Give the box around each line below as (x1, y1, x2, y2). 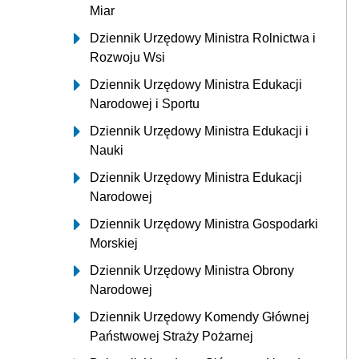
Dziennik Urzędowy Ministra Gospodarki (90, 216, 318, 231)
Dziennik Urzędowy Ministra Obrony (90, 263, 294, 277)
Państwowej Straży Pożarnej (90, 329, 253, 343)
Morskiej (90, 236, 138, 250)
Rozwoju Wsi (90, 50, 165, 64)
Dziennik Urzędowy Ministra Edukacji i (90, 123, 309, 138)
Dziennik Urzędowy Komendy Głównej (90, 309, 309, 324)
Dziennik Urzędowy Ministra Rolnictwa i (90, 30, 316, 45)
